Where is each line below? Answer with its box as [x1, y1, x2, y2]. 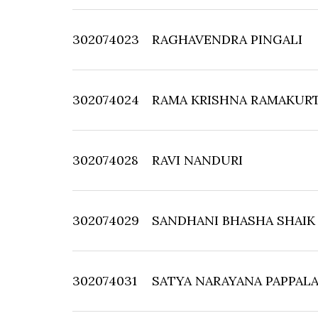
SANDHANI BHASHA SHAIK [152, 212, 315, 229]
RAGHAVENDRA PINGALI [152, 31, 302, 48]
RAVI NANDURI [152, 152, 243, 168]
